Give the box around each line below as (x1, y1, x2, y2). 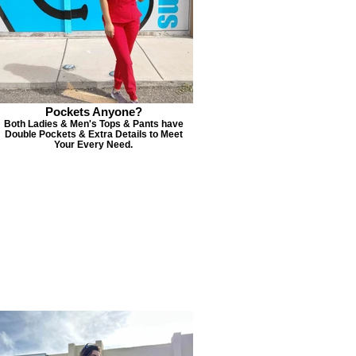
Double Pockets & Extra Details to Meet (4, 129, 183, 139)
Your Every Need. (54, 139, 133, 149)
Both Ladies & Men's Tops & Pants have (3, 118, 184, 129)
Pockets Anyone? (44, 105, 142, 118)
